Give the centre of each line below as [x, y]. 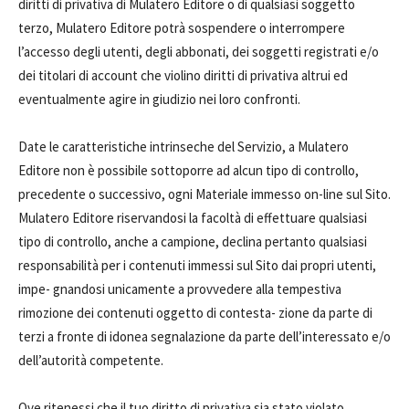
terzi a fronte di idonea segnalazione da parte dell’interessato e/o [204, 336]
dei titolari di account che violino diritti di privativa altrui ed [183, 75]
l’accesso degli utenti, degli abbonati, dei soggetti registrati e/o [199, 52]
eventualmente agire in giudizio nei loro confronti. [159, 99]
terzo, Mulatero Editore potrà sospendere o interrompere [182, 28]
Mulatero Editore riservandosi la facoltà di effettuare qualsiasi [193, 218]
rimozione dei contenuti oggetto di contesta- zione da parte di [195, 313]
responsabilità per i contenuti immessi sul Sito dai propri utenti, [197, 265]
